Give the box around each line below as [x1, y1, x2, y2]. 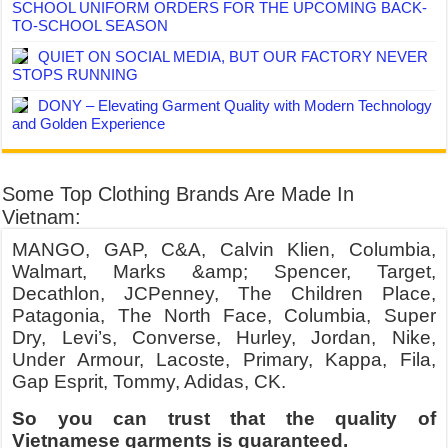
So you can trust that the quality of [12, 408, 436, 429]
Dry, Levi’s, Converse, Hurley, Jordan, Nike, [12, 327, 436, 348]
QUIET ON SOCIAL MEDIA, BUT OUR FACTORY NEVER [38, 48, 429, 65]
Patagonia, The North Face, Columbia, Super [12, 305, 436, 326]
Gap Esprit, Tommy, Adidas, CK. [12, 371, 287, 392]
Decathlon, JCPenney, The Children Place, [12, 283, 436, 304]
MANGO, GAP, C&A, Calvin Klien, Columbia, [12, 239, 436, 260]
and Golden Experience [12, 115, 166, 132]
